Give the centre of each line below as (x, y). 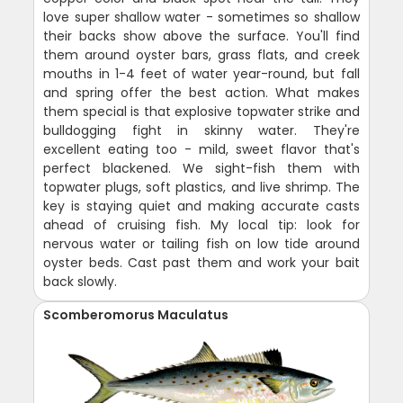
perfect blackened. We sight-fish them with (201, 169)
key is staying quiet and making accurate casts (201, 206)
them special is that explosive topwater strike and (201, 112)
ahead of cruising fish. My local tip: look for (201, 225)
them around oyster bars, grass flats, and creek (201, 55)
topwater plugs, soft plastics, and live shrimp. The (201, 188)
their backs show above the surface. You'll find (201, 36)
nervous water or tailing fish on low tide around (201, 244)
